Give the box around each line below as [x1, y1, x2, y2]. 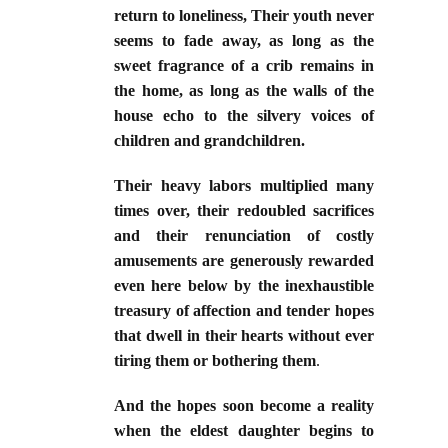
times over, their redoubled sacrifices [114, 202, 374, 220]
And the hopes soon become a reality [114, 397, 374, 415]
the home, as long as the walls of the [114, 82, 374, 100]
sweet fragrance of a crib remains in [114, 57, 374, 75]
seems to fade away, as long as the [114, 32, 374, 50]
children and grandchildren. [114, 132, 305, 150]
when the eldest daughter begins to [114, 422, 374, 440]
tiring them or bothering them [114, 352, 316, 370]
